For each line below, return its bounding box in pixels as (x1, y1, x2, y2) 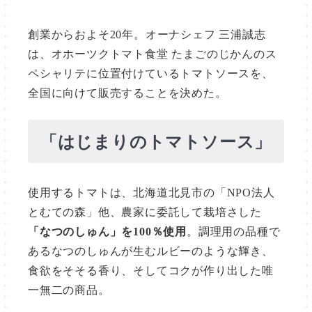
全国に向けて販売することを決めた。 (28, 87, 227, 99)
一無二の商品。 (28, 284, 110, 297)
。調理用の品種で (187, 226, 281, 238)
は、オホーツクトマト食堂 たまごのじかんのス (28, 48, 277, 60)
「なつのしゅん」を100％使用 (28, 226, 187, 238)
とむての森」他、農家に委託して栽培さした (28, 206, 262, 219)
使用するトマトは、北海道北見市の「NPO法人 (28, 187, 275, 199)
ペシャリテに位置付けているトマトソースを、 (28, 68, 274, 79)
